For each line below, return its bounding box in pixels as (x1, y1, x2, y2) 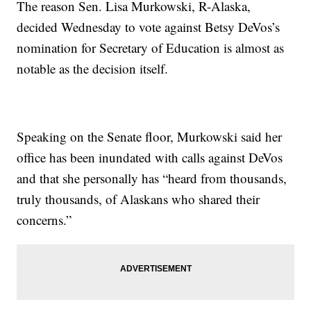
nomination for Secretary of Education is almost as (17, 39, 285, 57)
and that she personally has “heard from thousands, (17, 169, 287, 187)
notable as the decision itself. (17, 60, 169, 78)
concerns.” (17, 211, 72, 229)
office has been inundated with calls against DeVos (17, 149, 283, 167)
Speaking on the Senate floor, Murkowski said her (17, 128, 283, 146)
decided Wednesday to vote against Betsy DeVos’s (17, 18, 280, 36)
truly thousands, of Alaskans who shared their (17, 190, 260, 208)
